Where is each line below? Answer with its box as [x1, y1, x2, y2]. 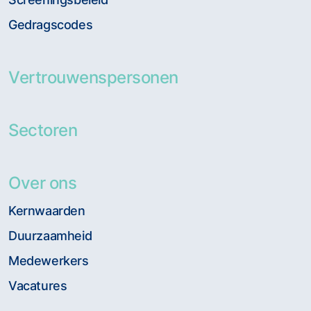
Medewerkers [8, 253, 89, 268]
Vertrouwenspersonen [8, 67, 178, 87]
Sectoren [8, 119, 77, 140]
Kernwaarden [8, 203, 85, 218]
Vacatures [8, 278, 67, 293]
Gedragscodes [8, 17, 93, 32]
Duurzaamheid [8, 228, 92, 243]
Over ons [8, 172, 76, 193]
